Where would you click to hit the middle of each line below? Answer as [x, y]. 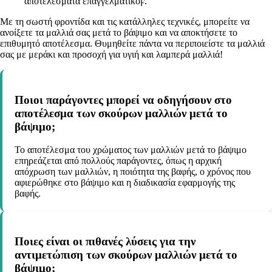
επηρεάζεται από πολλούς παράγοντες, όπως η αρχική [118, 161]
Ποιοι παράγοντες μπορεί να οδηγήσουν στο [123, 100]
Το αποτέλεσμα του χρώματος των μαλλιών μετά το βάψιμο [131, 150]
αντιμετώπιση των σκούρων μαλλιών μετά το [126, 255]
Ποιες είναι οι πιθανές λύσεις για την [105, 242]
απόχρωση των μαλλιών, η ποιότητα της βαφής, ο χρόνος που [133, 172]
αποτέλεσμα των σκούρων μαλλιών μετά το [121, 113]
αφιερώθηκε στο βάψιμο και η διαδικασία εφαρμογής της [125, 183]
